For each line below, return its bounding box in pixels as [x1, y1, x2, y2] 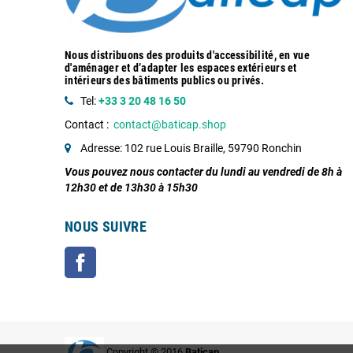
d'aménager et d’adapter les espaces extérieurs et [65, 61, 297, 75]
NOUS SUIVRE [65, 218, 147, 236]
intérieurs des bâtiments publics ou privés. [65, 74, 265, 87]
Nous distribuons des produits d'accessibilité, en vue [65, 49, 310, 62]
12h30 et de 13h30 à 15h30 [65, 181, 198, 195]
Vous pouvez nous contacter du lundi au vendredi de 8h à [65, 165, 342, 179]
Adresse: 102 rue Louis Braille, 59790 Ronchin [80, 142, 302, 155]
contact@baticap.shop [113, 118, 226, 132]
